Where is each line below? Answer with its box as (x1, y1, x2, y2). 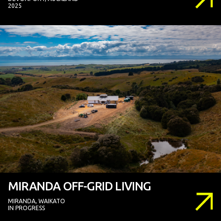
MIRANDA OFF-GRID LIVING (8, 179, 151, 193)
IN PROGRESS (8, 204, 45, 211)
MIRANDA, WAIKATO (8, 197, 65, 204)
